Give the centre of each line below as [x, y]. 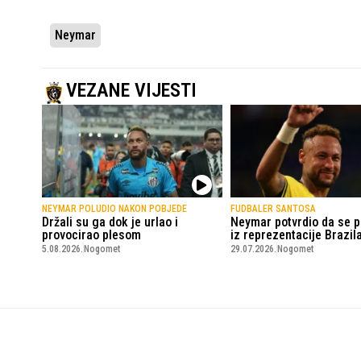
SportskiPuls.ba [76, 331]
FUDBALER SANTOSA [273, 209]
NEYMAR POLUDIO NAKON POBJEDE [114, 209]
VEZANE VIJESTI [131, 91]
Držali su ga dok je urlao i [110, 222]
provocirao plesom [91, 235]
